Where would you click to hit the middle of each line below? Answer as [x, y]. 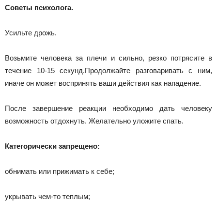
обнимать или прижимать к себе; [60, 171]
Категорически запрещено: [52, 146]
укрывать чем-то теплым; [47, 196]
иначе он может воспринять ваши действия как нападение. [103, 83]
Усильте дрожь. [31, 33]
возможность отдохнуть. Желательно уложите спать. [94, 121]
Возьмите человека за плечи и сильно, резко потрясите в [108, 58]
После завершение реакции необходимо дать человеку [108, 108]
